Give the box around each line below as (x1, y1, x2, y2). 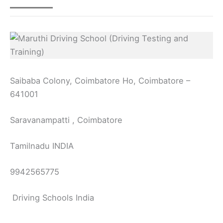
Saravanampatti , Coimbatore (10, 114, 122, 125)
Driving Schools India (10, 192, 94, 203)
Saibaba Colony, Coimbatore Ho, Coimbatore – (10, 75, 190, 86)
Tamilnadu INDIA (10, 140, 74, 151)
